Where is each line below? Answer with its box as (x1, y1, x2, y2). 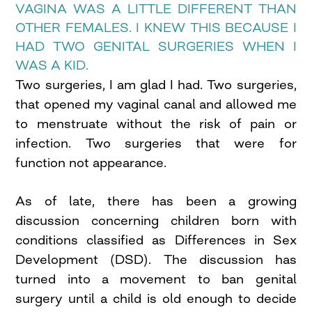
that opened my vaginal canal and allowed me (15, 96, 297, 112)
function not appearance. (15, 155, 167, 171)
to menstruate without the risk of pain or (15, 116, 297, 132)
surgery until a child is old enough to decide (15, 290, 297, 306)
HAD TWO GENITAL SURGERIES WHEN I (15, 38, 297, 54)
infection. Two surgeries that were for (15, 135, 297, 151)
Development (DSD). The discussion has (15, 251, 297, 267)
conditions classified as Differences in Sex (15, 232, 297, 248)
